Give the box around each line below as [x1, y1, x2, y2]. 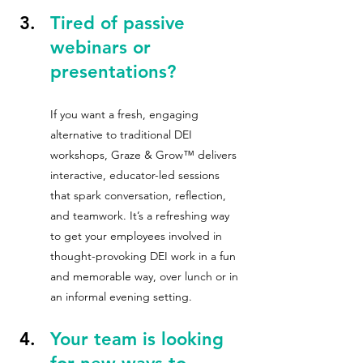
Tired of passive [50, 12, 190, 34]
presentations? [50, 61, 187, 83]
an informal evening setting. [50, 289, 192, 304]
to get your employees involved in [50, 228, 225, 243]
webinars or [50, 36, 156, 58]
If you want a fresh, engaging [50, 107, 202, 122]
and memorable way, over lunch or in [50, 269, 241, 284]
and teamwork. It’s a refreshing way [50, 208, 233, 223]
